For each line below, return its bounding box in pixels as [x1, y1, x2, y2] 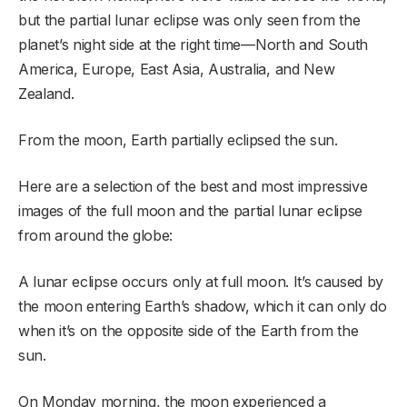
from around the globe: [18, 225, 173, 244]
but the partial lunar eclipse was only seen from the [18, 10, 361, 29]
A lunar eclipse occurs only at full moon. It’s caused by [18, 272, 384, 291]
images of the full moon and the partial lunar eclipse [18, 201, 363, 220]
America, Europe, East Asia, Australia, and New [18, 59, 335, 78]
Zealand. [18, 84, 74, 103]
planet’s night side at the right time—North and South [18, 35, 369, 54]
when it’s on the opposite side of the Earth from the [18, 321, 359, 340]
